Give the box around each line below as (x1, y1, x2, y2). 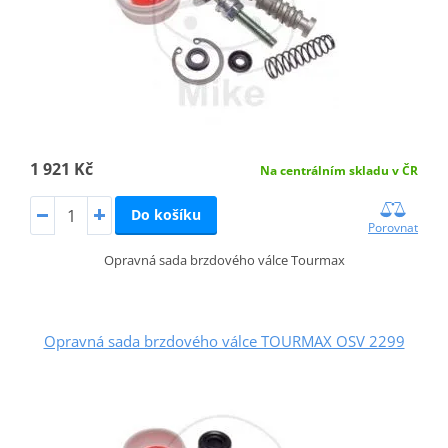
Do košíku (130, 204, 201, 224)
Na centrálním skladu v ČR (260, 161, 419, 179)
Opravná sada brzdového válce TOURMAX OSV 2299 (43, 331, 405, 352)
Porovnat (368, 219, 419, 237)
